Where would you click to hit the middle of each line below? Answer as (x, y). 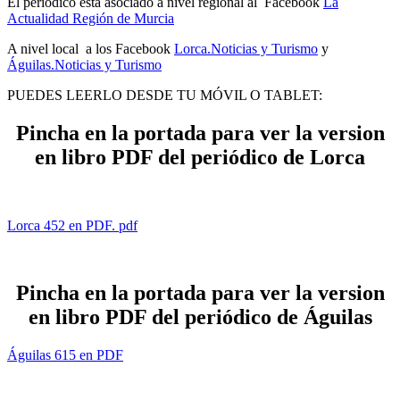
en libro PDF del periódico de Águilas (200, 317)
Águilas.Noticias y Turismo (84, 64)
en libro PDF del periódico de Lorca (200, 157)
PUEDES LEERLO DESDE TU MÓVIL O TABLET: (165, 95)
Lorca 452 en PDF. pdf (72, 225)
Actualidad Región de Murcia (91, 18)
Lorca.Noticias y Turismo (246, 48)
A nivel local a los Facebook (91, 48)
